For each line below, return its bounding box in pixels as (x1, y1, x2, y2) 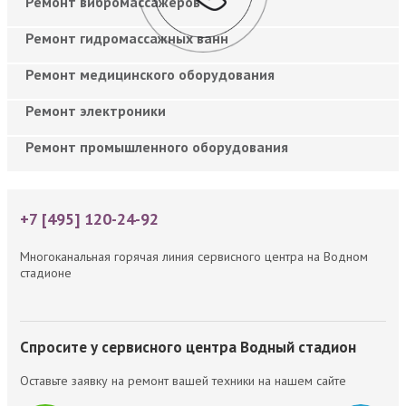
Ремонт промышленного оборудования (25, 137, 288, 156)
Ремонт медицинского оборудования (25, 64, 275, 83)
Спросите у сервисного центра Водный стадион (20, 336, 356, 357)
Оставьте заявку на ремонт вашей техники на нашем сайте (20, 372, 346, 389)
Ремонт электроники (25, 101, 166, 120)
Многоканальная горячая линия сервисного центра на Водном (20, 247, 368, 265)
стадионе (20, 264, 72, 281)
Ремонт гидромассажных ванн (25, 28, 228, 47)
